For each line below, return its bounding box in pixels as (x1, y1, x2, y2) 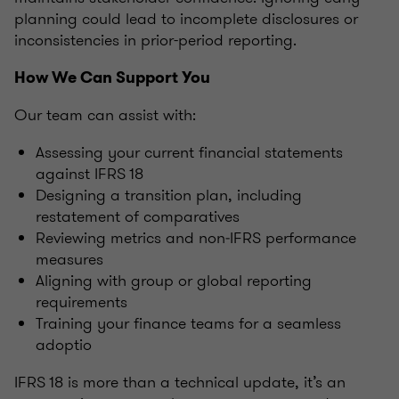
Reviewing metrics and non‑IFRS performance (36, 225, 356, 249)
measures (36, 247, 103, 271)
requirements (36, 289, 127, 313)
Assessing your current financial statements (36, 140, 343, 164)
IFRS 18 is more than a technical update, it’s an (14, 370, 346, 394)
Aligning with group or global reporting (36, 268, 312, 292)
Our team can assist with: (14, 102, 196, 126)
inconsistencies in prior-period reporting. (14, 28, 297, 52)
